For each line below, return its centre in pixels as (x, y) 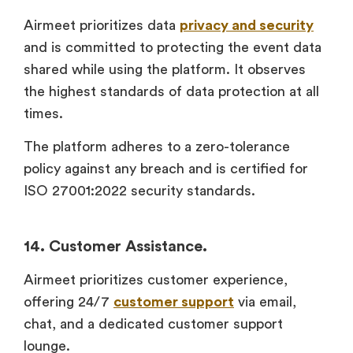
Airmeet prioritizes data (102, 25)
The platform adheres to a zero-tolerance (157, 147)
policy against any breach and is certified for (166, 169)
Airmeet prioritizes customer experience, (156, 280)
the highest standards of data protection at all (171, 91)
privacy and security (247, 25)
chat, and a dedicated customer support (153, 324)
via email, (265, 302)
